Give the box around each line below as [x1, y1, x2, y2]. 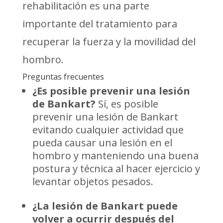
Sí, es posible [95, 97, 158, 111]
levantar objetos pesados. [32, 174, 153, 188]
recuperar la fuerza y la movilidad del [22, 34, 196, 48]
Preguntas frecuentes [22, 71, 104, 82]
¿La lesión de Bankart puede [32, 199, 178, 213]
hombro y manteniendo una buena [32, 148, 199, 162]
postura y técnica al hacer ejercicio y [32, 161, 200, 175]
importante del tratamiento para [22, 16, 177, 30]
